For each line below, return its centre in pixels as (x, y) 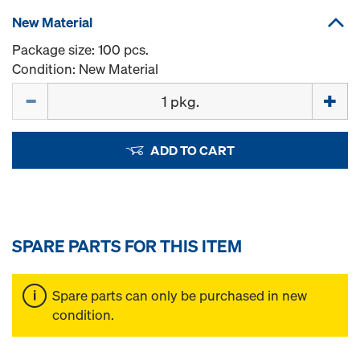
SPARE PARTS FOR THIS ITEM (127, 245)
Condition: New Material (85, 68)
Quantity (38, 91)
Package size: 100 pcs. (80, 49)
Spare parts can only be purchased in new (180, 295)
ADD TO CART (192, 150)
